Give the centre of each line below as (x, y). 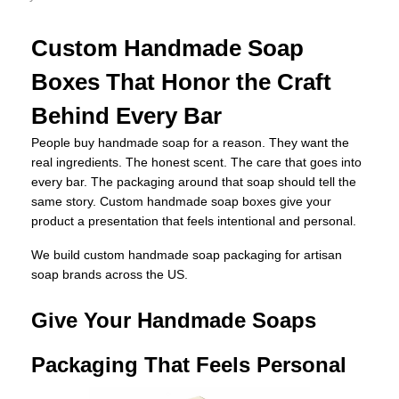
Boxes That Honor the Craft (181, 82)
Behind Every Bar (126, 116)
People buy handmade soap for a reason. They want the (190, 143)
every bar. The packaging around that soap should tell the (194, 182)
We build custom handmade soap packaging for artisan (187, 255)
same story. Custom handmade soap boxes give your (181, 202)
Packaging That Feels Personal (189, 365)
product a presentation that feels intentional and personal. (194, 221)
